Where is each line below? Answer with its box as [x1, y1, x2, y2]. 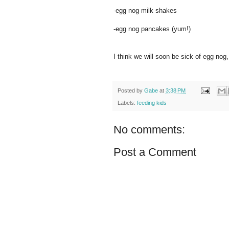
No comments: [113, 123, 185, 136]
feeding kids [137, 100, 167, 106]
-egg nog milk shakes [113, 6, 177, 14]
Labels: [118, 100, 137, 106]
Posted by [118, 87, 144, 94]
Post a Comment [113, 146, 196, 159]
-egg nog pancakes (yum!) [113, 25, 191, 33]
